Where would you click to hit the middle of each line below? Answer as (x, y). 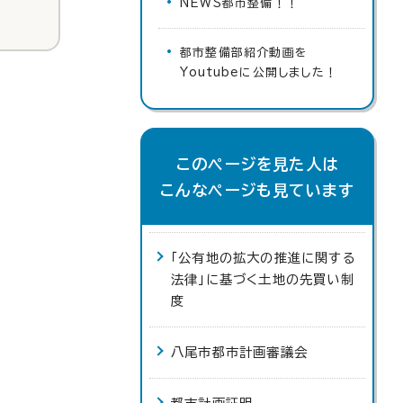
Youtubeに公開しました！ (259, 72)
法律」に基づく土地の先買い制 (263, 279)
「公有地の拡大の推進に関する (264, 258)
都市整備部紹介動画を (244, 53)
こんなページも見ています (257, 190)
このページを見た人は (257, 164)
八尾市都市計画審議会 (239, 352)
